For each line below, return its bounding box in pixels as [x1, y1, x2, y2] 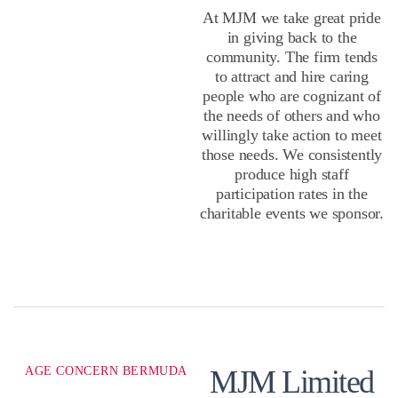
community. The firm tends [205, 47, 378, 66]
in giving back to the [227, 28, 357, 46]
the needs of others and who [203, 106, 380, 124]
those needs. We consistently [201, 145, 383, 163]
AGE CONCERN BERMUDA [25, 364, 187, 378]
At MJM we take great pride [203, 8, 381, 27]
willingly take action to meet [202, 125, 382, 144]
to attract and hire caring [215, 67, 369, 85]
